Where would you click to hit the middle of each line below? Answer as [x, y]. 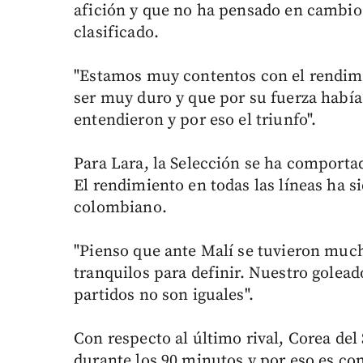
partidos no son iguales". [164, 296]
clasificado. [116, 33]
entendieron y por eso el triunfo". [195, 121]
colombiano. [120, 208]
